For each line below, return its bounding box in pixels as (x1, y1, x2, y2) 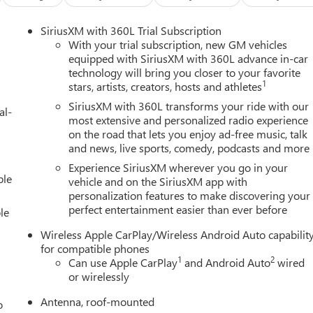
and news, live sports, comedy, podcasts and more (68, 140, 310, 155)
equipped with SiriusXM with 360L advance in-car (68, 50, 309, 66)
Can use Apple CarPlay (68, 254, 178, 270)
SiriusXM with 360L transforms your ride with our (68, 98, 310, 113)
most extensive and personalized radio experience (68, 112, 309, 127)
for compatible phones (41, 240, 150, 256)
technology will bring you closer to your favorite (68, 64, 301, 80)
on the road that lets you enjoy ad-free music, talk (68, 126, 308, 141)
